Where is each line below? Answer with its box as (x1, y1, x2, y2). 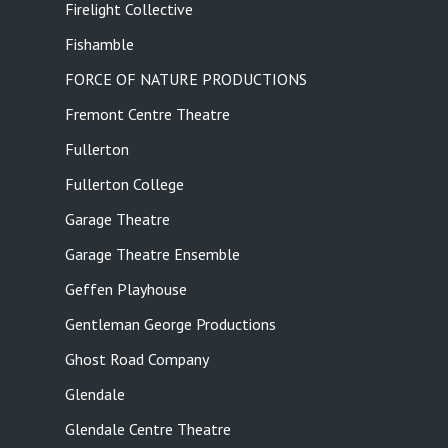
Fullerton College (64, 174, 184, 195)
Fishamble (64, 34, 134, 55)
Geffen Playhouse (64, 279, 187, 300)
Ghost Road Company (64, 349, 209, 370)
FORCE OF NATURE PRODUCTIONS (64, 69, 307, 90)
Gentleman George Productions (64, 314, 276, 335)
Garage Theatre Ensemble (64, 244, 240, 265)
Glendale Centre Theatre (64, 419, 231, 440)
